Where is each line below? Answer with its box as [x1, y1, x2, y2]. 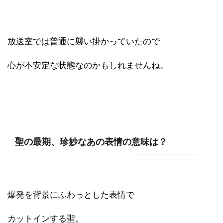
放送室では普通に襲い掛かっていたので [7, 36, 160, 46]
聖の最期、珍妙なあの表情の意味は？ [15, 136, 167, 147]
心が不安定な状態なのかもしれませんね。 [7, 60, 168, 70]
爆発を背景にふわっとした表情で [7, 190, 134, 200]
